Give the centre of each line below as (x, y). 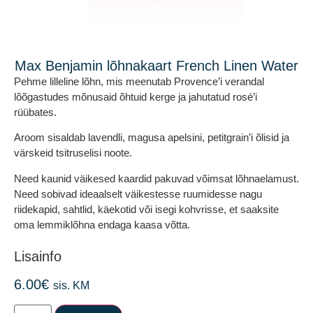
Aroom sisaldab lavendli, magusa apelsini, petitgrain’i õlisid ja (152, 138)
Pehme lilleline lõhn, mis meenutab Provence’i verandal (139, 81)
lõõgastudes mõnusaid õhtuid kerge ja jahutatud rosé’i (136, 97)
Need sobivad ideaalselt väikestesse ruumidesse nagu (138, 194)
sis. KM (71, 286)
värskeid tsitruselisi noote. (73, 153)
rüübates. (35, 112)
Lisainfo (38, 257)
